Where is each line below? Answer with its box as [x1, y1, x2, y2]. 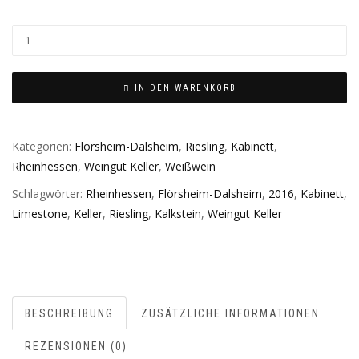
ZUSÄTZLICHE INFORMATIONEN [141, 307, 320, 321]
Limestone [12, 205, 67, 221]
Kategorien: [12, 139, 75, 155]
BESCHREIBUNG [25, 307, 114, 321]
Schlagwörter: [12, 185, 86, 201]
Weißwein [165, 159, 216, 175]
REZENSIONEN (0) [25, 340, 127, 353]
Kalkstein [155, 205, 201, 221]
